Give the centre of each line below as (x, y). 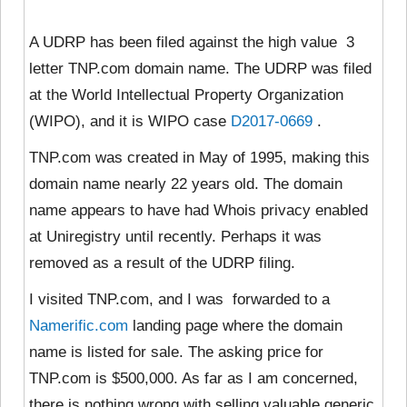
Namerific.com (79, 325)
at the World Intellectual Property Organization (186, 94)
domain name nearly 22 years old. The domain (186, 184)
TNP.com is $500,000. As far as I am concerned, (194, 378)
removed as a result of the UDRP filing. (162, 263)
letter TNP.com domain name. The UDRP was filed (200, 68)
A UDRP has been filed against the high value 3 (192, 42)
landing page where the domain (235, 325)
